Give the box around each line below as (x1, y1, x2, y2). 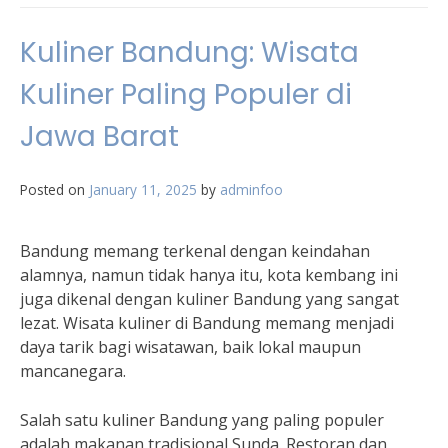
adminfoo (220, 180, 283, 199)
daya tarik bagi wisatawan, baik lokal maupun (20, 336, 361, 358)
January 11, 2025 (89, 180, 197, 199)
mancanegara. (20, 360, 126, 382)
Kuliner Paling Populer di (20, 75, 352, 114)
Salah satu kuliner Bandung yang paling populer (20, 409, 384, 431)
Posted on (20, 180, 89, 199)
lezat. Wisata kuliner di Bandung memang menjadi (20, 312, 394, 334)
